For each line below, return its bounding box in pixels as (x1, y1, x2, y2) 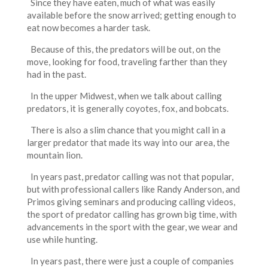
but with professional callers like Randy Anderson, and (26, 183, 240, 194)
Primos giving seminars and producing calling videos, (26, 196, 235, 207)
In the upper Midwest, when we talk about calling (26, 90, 222, 101)
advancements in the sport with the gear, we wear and (26, 221, 237, 232)
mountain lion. (26, 149, 83, 160)
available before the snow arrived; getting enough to (26, 9, 236, 20)
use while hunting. (26, 233, 98, 245)
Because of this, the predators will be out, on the (26, 43, 221, 54)
